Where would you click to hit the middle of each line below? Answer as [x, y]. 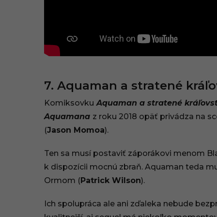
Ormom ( [62, 181]
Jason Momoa [76, 130]
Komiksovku [69, 103]
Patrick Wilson [111, 181]
